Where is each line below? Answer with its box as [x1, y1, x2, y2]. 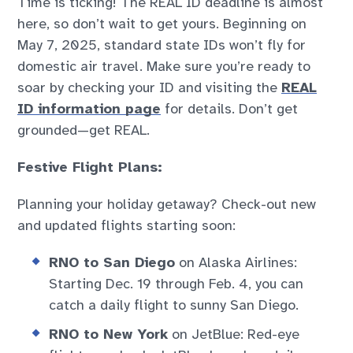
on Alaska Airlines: [175, 254, 298, 272]
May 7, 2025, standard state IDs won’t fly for [17, 36, 307, 54]
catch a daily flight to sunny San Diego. [49, 296, 299, 314]
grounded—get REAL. [17, 121, 150, 139]
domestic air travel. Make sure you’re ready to [17, 58, 311, 76]
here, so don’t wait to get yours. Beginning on [17, 15, 307, 33]
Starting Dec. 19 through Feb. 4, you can [49, 275, 304, 293]
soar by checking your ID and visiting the [17, 79, 282, 97]
